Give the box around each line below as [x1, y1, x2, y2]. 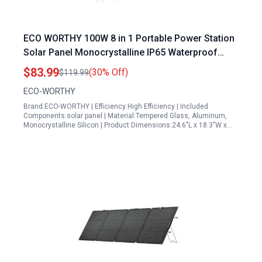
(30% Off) [89, 67, 128, 78]
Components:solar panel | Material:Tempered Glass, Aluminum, [23, 112, 227, 120]
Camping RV [23, 75, 76, 86]
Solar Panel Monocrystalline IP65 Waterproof [23, 47, 218, 58]
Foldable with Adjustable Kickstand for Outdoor [23, 61, 225, 72]
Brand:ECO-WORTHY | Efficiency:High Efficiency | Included [23, 102, 208, 111]
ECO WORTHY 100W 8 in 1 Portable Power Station [23, 33, 235, 44]
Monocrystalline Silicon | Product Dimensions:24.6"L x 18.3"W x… [23, 121, 232, 129]
